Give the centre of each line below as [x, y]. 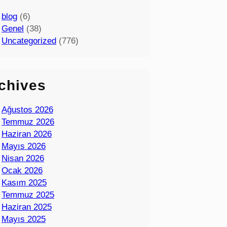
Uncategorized [29, 41]
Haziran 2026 [27, 134]
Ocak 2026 [22, 171]
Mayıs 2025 [24, 219]
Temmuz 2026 [28, 122]
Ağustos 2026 [27, 110]
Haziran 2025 [27, 207]
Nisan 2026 [23, 159]
